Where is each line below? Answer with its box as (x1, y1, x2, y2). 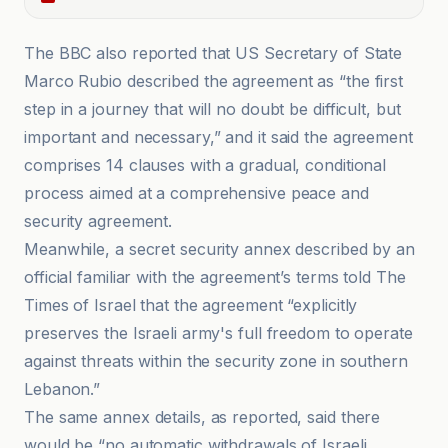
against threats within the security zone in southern (24, 351, 408, 371)
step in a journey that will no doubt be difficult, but (24, 99, 401, 119)
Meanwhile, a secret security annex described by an (24, 239, 415, 259)
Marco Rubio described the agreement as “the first (24, 71, 404, 91)
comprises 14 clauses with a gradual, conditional (24, 155, 387, 175)
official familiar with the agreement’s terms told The (24, 267, 406, 287)
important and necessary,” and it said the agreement (24, 127, 413, 147)
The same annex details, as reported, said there (24, 407, 381, 427)
